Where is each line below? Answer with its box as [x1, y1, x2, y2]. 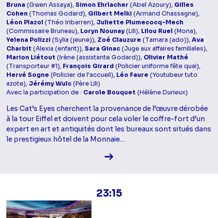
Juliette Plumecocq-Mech [96, 18, 184, 26]
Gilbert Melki [88, 9, 132, 18]
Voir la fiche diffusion [113, 151, 183, 160]
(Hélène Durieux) [136, 88, 188, 96]
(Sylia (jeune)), [51, 36, 98, 44]
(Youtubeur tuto [148, 71, 198, 79]
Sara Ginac [85, 44, 121, 53]
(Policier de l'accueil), [49, 71, 117, 79]
